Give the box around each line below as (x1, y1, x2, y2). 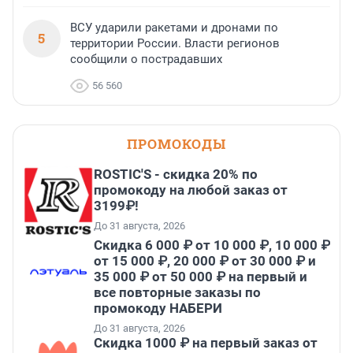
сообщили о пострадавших (70, 52, 222, 67)
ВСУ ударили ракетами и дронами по (70, 20, 278, 35)
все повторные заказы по (94, 284, 261, 301)
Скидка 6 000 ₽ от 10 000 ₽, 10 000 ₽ (94, 237, 330, 254)
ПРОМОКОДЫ (127, 135, 226, 154)
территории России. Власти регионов (70, 36, 280, 51)
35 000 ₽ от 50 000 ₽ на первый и (94, 269, 307, 285)
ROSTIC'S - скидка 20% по (94, 166, 258, 183)
